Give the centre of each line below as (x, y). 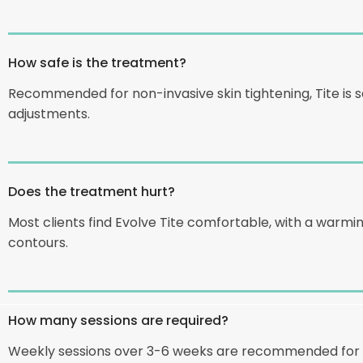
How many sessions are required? (118, 319)
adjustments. (49, 113)
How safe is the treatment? (97, 62)
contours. (38, 241)
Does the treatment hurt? (92, 190)
